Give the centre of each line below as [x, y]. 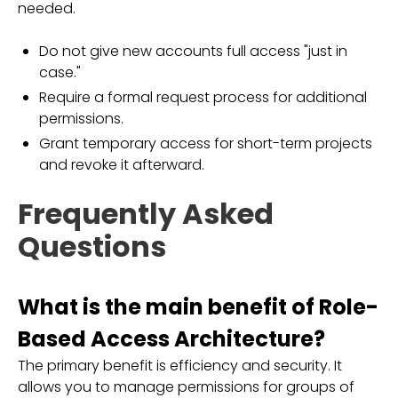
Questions [92, 247]
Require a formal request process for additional [203, 97]
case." [60, 72]
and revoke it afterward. [122, 165]
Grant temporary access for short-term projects [206, 143]
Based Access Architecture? [171, 339]
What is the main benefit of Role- [198, 307]
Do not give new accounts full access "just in [193, 51]
